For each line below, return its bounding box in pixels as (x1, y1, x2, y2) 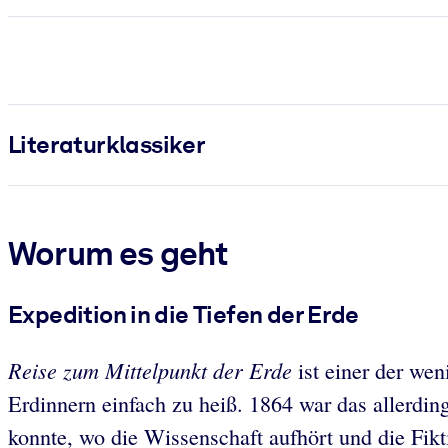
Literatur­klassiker (8, 129, 206, 159)
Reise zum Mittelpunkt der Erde (8, 354, 298, 385)
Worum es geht (8, 232, 228, 273)
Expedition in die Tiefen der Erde (8, 300, 359, 330)
